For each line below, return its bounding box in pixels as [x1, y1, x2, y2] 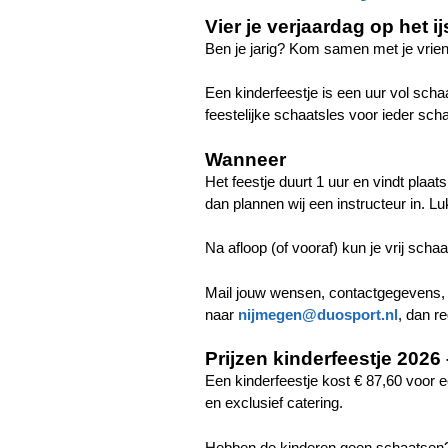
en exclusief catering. [205, 394, 343, 412]
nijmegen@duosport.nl [238, 305, 398, 323]
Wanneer [205, 148, 286, 170]
